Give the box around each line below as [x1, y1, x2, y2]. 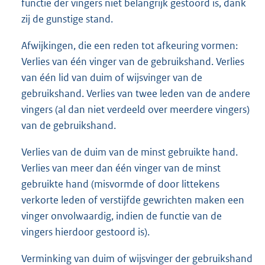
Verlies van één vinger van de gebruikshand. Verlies [21, 54, 244, 68]
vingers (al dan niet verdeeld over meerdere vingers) [21, 102, 250, 116]
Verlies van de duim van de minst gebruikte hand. [21, 145, 238, 159]
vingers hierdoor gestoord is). [21, 225, 150, 238]
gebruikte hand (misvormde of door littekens [21, 177, 219, 190]
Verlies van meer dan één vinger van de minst [21, 161, 221, 174]
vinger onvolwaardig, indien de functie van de [21, 209, 222, 222]
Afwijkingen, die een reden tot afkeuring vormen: [21, 38, 238, 52]
